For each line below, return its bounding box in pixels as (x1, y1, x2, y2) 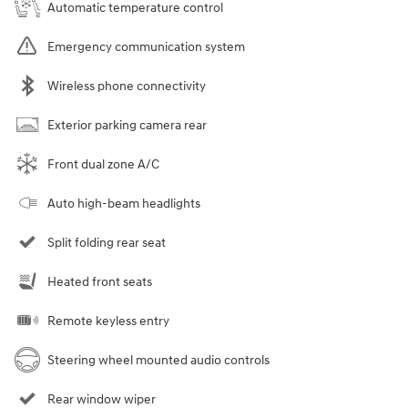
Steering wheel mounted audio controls (47, 352, 270, 369)
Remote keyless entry (47, 313, 169, 330)
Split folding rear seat (47, 235, 166, 251)
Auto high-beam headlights (47, 196, 200, 212)
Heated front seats (47, 274, 152, 291)
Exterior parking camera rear (47, 117, 207, 134)
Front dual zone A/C (47, 157, 159, 173)
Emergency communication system (47, 39, 245, 56)
